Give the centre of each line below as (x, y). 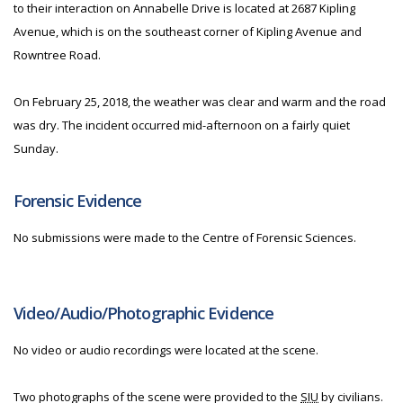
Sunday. (36, 148)
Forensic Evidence (78, 201)
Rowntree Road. (58, 55)
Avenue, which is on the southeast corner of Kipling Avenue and (188, 31)
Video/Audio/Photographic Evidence (143, 313)
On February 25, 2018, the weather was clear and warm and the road (200, 102)
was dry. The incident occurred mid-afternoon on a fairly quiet (182, 125)
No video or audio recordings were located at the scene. (167, 350)
